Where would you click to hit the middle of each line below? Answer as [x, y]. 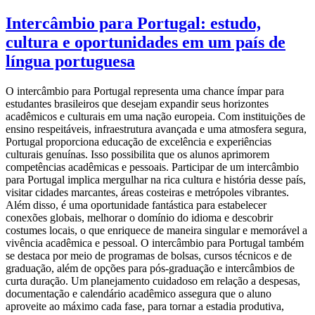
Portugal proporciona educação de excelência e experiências [139, 142]
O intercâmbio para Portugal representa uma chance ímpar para [145, 91]
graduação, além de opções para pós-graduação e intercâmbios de [150, 269]
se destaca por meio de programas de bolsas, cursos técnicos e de [149, 256]
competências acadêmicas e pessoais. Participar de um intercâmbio [152, 167]
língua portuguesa [70, 62]
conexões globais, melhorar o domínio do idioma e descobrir [139, 218]
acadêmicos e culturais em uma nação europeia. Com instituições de [155, 117]
